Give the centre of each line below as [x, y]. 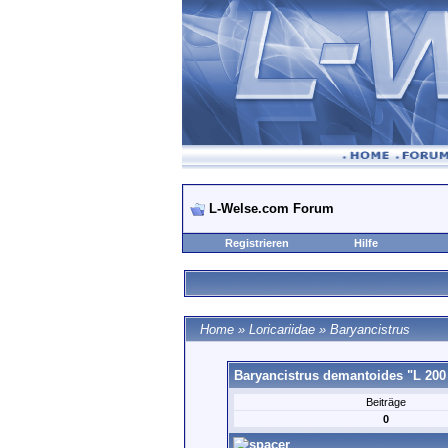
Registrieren [257, 243]
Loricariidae [282, 329]
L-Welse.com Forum [271, 208]
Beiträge [386, 402]
